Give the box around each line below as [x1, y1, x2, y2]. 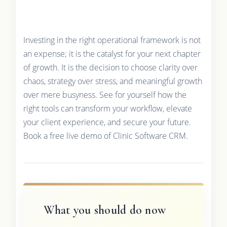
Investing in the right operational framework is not [23, 34, 201, 46]
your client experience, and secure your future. [23, 117, 191, 128]
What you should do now [43, 203, 166, 218]
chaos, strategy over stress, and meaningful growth [23, 75, 202, 87]
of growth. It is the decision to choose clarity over [23, 62, 198, 73]
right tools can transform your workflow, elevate [23, 103, 192, 115]
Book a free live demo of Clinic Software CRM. [23, 130, 188, 142]
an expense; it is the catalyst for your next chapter [23, 48, 201, 60]
